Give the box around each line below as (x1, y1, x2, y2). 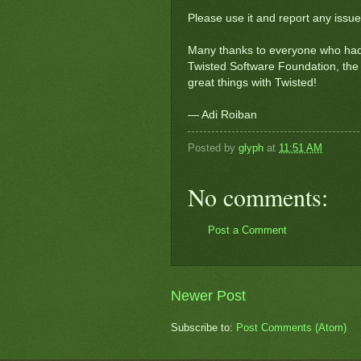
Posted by (188, 141, 239, 154)
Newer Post (171, 288, 246, 305)
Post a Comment (208, 223, 287, 236)
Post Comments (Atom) (236, 322, 346, 334)
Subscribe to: (171, 322, 236, 334)
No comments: (188, 180, 328, 213)
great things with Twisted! (188, 76, 317, 89)
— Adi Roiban (188, 108, 257, 121)
